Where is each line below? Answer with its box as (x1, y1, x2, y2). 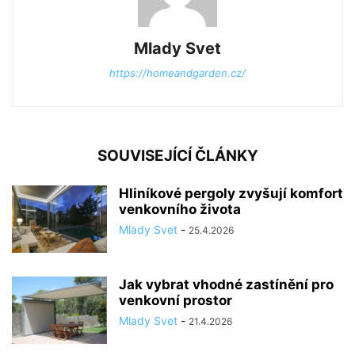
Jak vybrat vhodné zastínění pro (119, 277, 334, 293)
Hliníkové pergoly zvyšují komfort (119, 185, 343, 202)
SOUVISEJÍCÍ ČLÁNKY (97, 147, 258, 166)
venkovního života (119, 201, 241, 218)
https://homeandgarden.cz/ (109, 67, 246, 80)
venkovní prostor (119, 292, 232, 309)
